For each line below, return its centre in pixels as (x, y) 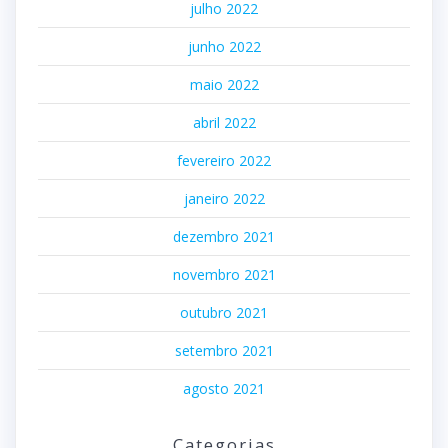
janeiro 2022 (224, 199)
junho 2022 (224, 47)
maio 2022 (224, 85)
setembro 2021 (224, 351)
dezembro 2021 (224, 237)
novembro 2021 (224, 275)
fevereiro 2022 (224, 161)
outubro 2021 (224, 313)
